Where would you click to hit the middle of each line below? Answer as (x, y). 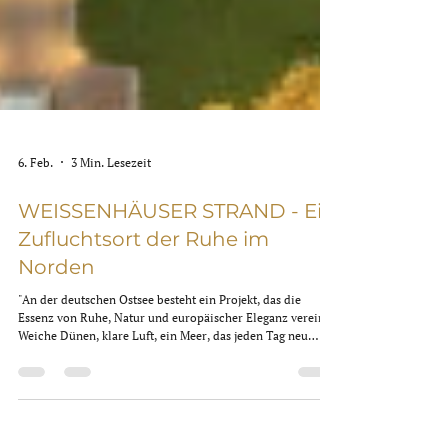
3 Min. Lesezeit (111, 272)
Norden (56, 377)
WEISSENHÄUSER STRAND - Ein (177, 321)
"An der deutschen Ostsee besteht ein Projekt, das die (159, 409)
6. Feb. (35, 272)
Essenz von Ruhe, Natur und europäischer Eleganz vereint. (175, 427)
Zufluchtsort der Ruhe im (143, 349)
